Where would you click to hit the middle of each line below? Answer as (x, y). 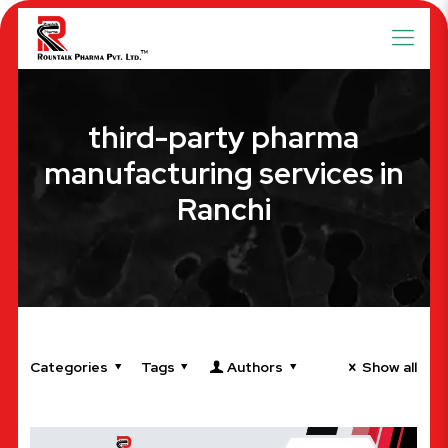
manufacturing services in (223, 173)
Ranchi (223, 209)
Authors (254, 367)
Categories (69, 367)
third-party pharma (223, 137)
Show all (389, 367)
